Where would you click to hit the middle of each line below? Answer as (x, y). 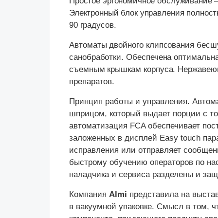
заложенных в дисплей (114, 138)
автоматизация (100, 126)
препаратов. (92, 82)
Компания (89, 195)
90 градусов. (93, 25)
